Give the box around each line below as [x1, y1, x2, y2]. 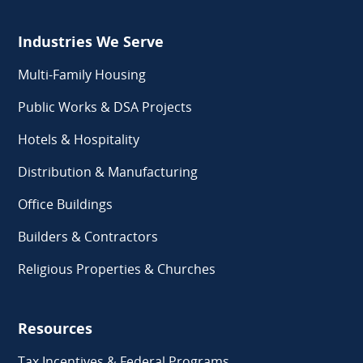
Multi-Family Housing [18, 65, 147, 83]
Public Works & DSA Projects [18, 97, 193, 116]
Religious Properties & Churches [18, 259, 216, 278]
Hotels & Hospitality [18, 130, 140, 148]
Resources [18, 318, 93, 338]
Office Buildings [18, 194, 113, 213]
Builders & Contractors [18, 227, 159, 246]
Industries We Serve [18, 31, 164, 51]
